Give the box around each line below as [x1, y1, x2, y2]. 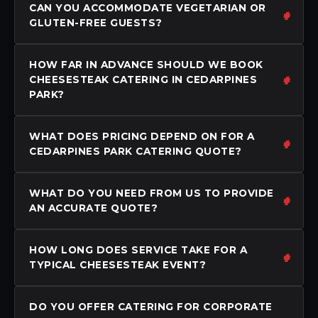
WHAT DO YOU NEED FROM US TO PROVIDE [29, 187, 274, 199]
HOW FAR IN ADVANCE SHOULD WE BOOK [29, 58, 263, 70]
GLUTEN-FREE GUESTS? [29, 16, 163, 28]
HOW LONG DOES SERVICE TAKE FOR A [29, 243, 247, 256]
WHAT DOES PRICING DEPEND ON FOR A [29, 130, 255, 142]
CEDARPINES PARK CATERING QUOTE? [29, 145, 242, 157]
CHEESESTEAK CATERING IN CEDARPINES [29, 73, 257, 85]
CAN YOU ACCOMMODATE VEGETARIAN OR [29, 1, 266, 13]
